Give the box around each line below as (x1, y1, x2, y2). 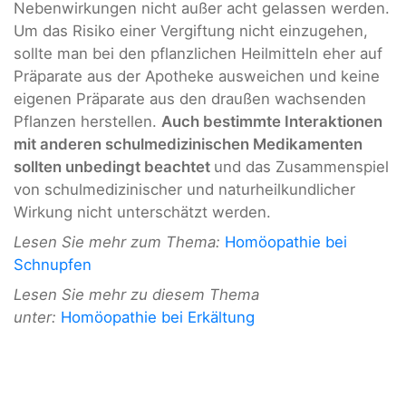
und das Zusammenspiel (214, 157, 389, 176)
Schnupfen (14, 255, 92, 274)
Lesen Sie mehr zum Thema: (14, 232, 220, 251)
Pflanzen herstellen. (14, 111, 161, 130)
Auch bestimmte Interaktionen (161, 111, 382, 130)
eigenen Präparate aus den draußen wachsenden (14, 89, 366, 108)
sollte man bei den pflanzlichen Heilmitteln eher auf (14, 43, 382, 63)
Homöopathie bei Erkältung (61, 308, 255, 327)
